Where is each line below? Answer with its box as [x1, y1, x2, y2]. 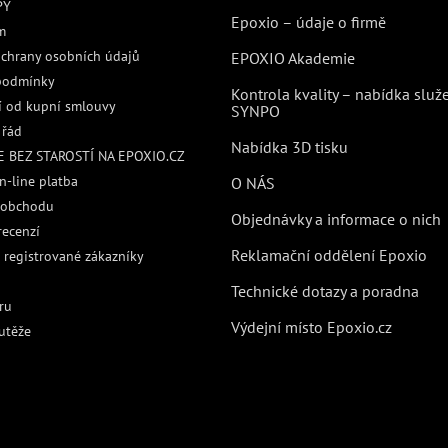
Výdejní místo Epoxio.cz [230, 317, 392, 338]
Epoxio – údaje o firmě [230, 12, 386, 33]
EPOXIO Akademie [230, 48, 355, 69]
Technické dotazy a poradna [230, 281, 419, 302]
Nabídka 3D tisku [230, 137, 348, 158]
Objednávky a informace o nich [230, 209, 441, 230]
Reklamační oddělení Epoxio [230, 245, 427, 266]
